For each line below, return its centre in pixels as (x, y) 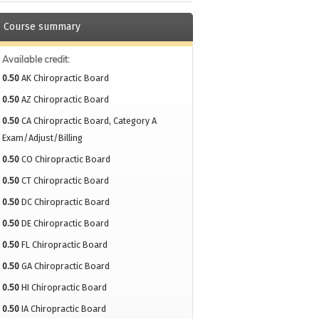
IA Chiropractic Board (63, 309)
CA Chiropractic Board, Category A (89, 121)
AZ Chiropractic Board (65, 100)
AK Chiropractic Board (65, 78)
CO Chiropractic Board (66, 159)
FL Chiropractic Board (64, 245)
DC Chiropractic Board (65, 202)
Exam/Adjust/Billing (42, 138)
